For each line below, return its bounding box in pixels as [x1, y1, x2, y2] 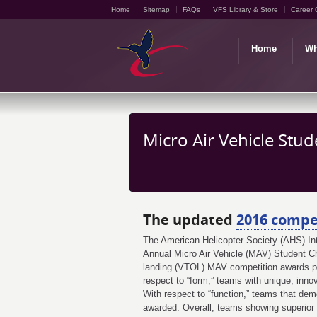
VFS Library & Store [213, 6, 278, 13]
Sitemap [143, 6, 170, 13]
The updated [143, 210, 236, 229]
